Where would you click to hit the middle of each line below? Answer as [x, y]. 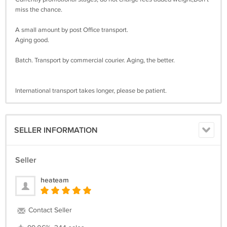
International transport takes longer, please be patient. [91, 90]
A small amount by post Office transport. [72, 30]
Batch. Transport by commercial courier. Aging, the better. [95, 60]
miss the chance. [39, 9]
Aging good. [32, 40]
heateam [55, 180]
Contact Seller [49, 210]
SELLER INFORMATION [56, 130]
